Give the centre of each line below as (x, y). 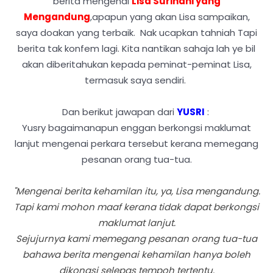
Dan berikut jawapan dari (119, 112)
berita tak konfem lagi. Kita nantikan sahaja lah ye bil (136, 48)
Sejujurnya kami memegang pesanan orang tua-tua (136, 238)
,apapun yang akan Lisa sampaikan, (170, 16)
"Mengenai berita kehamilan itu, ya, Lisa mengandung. (136, 191)
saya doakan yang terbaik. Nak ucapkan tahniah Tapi (136, 32)
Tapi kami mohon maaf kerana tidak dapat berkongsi (136, 207)
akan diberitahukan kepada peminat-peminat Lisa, (136, 64)
